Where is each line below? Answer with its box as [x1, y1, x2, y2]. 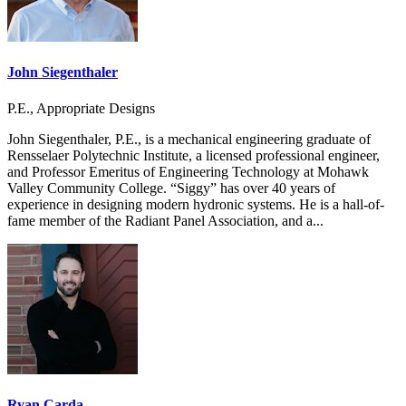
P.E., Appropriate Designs [7, 100, 155, 116]
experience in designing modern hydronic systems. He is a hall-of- [7, 196, 384, 212]
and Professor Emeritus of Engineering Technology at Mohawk [7, 163, 369, 179]
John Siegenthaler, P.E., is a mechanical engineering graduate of [7, 130, 371, 147]
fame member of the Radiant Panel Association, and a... [7, 212, 324, 228]
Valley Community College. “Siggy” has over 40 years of [7, 179, 335, 196]
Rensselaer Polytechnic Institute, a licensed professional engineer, [7, 147, 380, 163]
